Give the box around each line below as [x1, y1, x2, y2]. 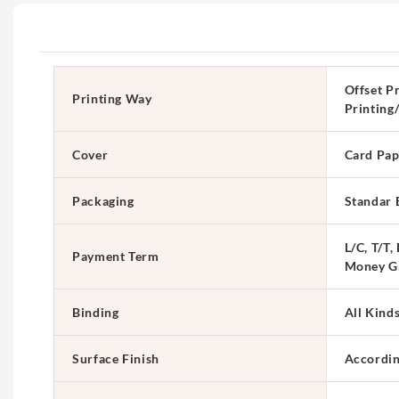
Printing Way [72, 91, 152, 107]
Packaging [72, 192, 134, 208]
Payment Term [72, 248, 159, 265]
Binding [72, 304, 119, 320]
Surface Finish [72, 350, 159, 366]
